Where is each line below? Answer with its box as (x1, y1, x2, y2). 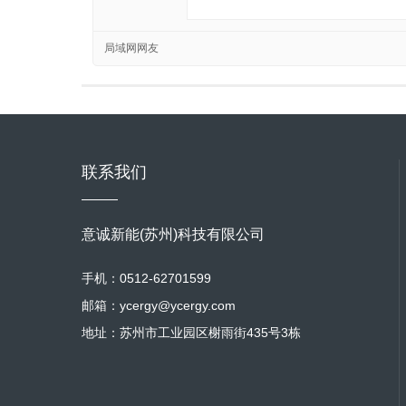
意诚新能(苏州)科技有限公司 (82, 227, 265, 242)
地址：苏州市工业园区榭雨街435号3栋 (82, 325, 301, 340)
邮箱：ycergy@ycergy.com (82, 298, 236, 313)
